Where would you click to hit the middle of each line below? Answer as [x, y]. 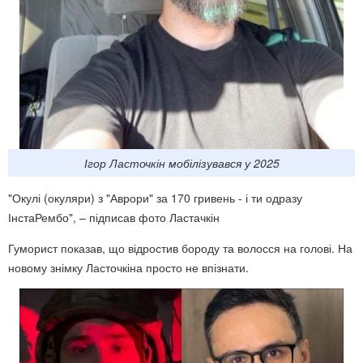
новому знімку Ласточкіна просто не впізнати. [128, 268]
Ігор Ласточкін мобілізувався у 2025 [181, 163]
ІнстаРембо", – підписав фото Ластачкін [114, 218]
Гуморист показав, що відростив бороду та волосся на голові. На [180, 248]
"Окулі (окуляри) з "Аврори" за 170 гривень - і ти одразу [155, 198]
